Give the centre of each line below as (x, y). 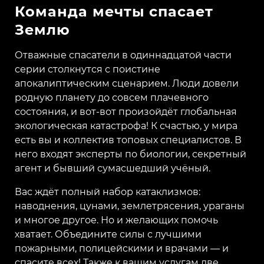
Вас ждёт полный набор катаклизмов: (108, 192)
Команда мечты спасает (114, 12)
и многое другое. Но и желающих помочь (116, 220)
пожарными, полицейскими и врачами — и (122, 249)
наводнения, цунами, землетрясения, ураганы (130, 206)
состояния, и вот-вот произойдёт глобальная (126, 112)
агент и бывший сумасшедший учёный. (113, 169)
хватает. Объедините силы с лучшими (108, 235)
